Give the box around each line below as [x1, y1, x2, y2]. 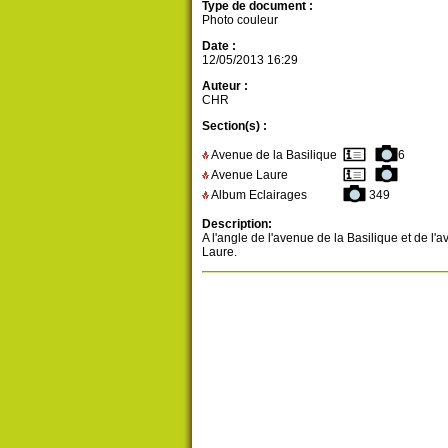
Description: [201, 217, 272, 231]
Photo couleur [201, 13, 278, 27]
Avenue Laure [208, 168, 288, 182]
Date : [201, 39, 236, 53]
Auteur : [201, 79, 248, 93]
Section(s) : [201, 119, 267, 133]
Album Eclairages [208, 188, 307, 202]
